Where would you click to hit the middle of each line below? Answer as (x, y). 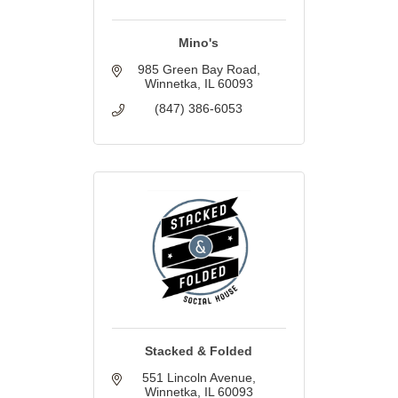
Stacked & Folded (199, 351)
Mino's (199, 43)
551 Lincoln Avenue (197, 378)
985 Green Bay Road (197, 70)
